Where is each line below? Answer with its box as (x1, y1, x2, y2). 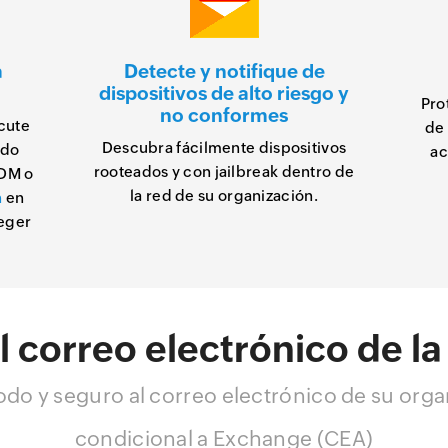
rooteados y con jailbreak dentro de (93, 163, 355, 180)
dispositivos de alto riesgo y (99, 82, 349, 104)
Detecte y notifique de (123, 60, 325, 82)
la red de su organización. (130, 187, 318, 204)
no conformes (160, 104, 288, 126)
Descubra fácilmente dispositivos (101, 139, 347, 156)
